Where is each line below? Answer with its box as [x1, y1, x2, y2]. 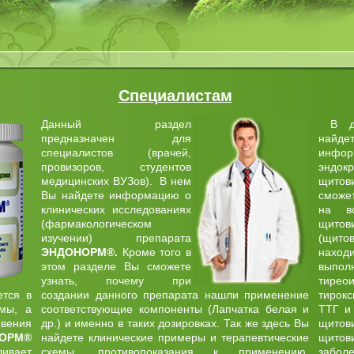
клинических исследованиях [41, 203, 191, 216]
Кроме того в [122, 246, 192, 258]
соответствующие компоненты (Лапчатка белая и [41, 303, 309, 315]
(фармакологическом [41, 217, 152, 230]
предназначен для [41, 132, 191, 145]
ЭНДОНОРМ [41, 246, 107, 258]
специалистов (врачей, [41, 146, 191, 159]
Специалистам [118, 87, 232, 104]
